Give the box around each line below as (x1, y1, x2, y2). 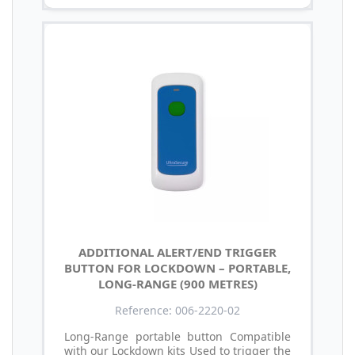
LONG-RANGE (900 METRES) (97, 276, 258, 292)
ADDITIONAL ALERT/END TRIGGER (78, 244, 277, 261)
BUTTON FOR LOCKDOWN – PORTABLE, (64, 260, 291, 277)
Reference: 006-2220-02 (115, 303, 240, 319)
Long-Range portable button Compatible (64, 329, 291, 345)
